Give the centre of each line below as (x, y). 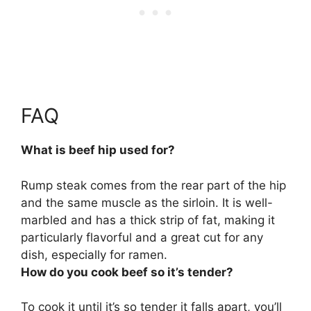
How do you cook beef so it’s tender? (127, 272)
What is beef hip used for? (98, 150)
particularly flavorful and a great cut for (132, 237)
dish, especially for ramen (92, 254)
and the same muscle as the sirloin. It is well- (147, 202)
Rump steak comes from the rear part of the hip (153, 185)
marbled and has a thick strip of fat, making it (148, 220)
